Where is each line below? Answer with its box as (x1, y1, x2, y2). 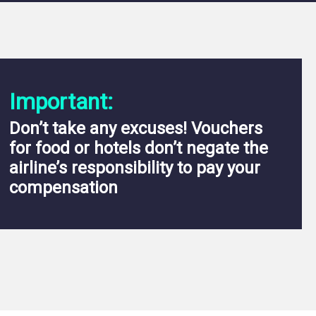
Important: (8, 88, 113, 115)
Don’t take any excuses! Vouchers (8, 119, 262, 138)
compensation (8, 178, 118, 197)
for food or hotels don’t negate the (8, 138, 268, 158)
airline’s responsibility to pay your (8, 158, 260, 178)
